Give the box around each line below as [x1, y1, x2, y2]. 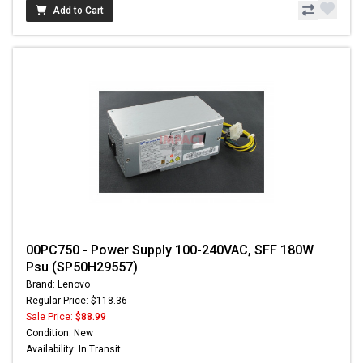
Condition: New [26, 327, 93, 339]
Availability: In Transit [26, 343, 121, 355]
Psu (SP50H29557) [26, 258, 138, 275]
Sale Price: [26, 310, 75, 322]
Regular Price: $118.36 [26, 294, 127, 306]
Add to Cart [53, 4, 104, 16]
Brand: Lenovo [26, 278, 90, 290]
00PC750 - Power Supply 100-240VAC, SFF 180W [26, 241, 314, 258]
